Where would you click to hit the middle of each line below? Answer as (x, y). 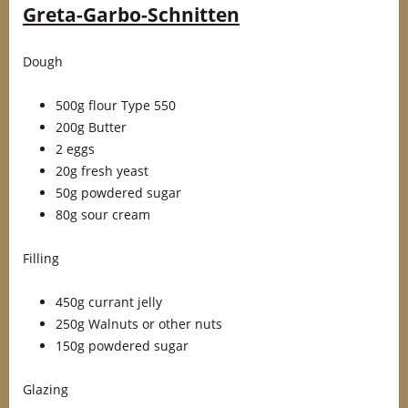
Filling (41, 258)
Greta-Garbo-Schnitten (131, 15)
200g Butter (91, 127)
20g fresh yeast (102, 171)
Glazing (46, 389)
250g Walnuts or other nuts (139, 324)
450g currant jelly (109, 302)
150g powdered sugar (122, 346)
